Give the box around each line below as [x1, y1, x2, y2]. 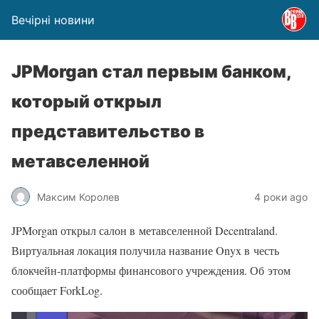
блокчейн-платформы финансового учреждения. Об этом [11, 263, 291, 278]
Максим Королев [37, 190, 120, 203]
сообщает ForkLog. [11, 283, 103, 298]
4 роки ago [254, 190, 308, 203]
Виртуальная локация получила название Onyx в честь [11, 243, 279, 258]
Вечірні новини [11, 13, 95, 27]
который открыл [11, 91, 162, 112]
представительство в [11, 121, 204, 142]
